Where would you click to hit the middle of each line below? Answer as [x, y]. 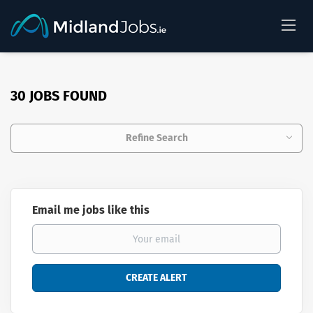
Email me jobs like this [91, 210]
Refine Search [156, 138]
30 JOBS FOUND [59, 96]
